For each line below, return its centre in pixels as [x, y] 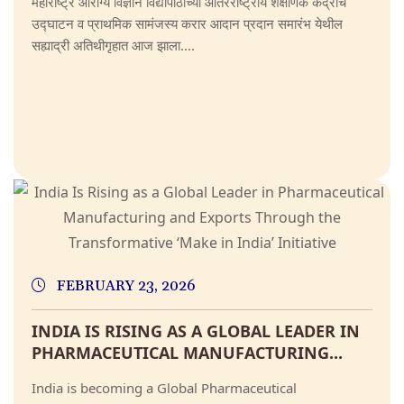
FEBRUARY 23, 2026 [124, 286]
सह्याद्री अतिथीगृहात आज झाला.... [113, 46]
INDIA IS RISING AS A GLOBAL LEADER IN [196, 331]
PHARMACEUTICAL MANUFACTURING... [187, 353]
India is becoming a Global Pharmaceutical [164, 388]
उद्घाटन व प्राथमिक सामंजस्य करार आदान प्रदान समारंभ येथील [187, 24]
